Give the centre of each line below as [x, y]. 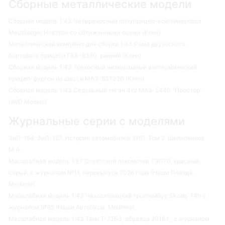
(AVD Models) [28, 101]
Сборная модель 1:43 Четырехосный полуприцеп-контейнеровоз [105, 21]
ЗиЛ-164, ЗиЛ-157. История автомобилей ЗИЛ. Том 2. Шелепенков [106, 138]
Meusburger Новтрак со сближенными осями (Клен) [85, 32]
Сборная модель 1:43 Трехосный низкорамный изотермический [103, 67]
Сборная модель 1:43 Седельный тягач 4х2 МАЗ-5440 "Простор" [105, 90]
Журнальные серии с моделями [97, 121]
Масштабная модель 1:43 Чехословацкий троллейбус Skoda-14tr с [107, 195]
